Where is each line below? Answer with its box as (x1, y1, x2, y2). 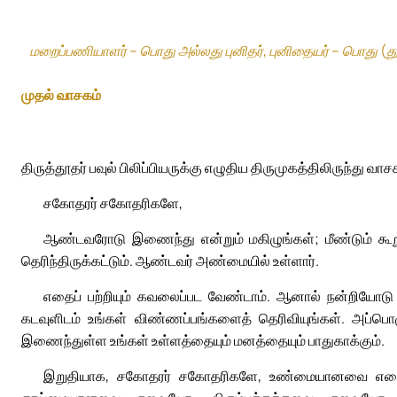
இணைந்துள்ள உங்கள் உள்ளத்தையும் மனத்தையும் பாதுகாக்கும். (21, 331, 385, 351)
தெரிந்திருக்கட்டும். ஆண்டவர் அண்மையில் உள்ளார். (21, 251, 319, 271)
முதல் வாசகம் (21, 84, 101, 105)
